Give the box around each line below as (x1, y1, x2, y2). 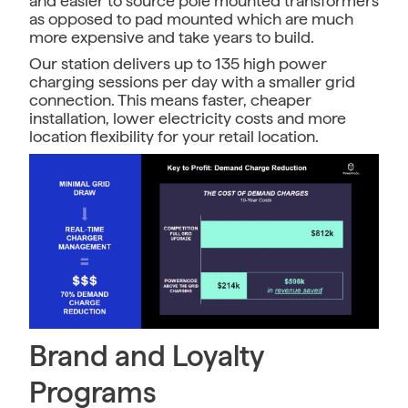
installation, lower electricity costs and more (29, 108, 346, 128)
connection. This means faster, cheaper (29, 90, 311, 110)
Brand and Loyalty (29, 339, 263, 374)
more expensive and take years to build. (29, 27, 314, 47)
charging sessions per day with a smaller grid (29, 72, 355, 92)
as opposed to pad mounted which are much (29, 9, 353, 29)
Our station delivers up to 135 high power (29, 54, 327, 74)
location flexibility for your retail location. (29, 127, 319, 147)
